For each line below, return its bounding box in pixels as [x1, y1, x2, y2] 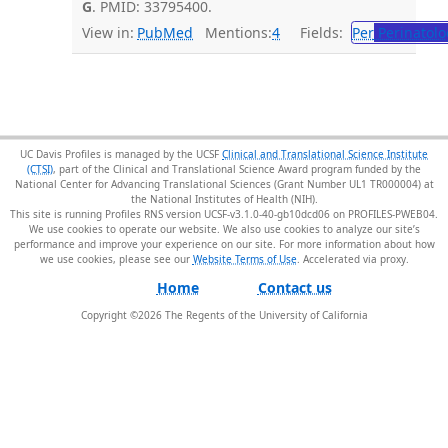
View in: [81, 22, 134, 42]
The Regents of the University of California [161, 307, 368, 321]
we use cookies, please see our [39, 251, 193, 265]
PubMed [137, 22, 193, 42]
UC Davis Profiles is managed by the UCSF [20, 146, 222, 160]
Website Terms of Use [192, 251, 297, 265]
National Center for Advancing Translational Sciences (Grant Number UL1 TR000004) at [14, 176, 434, 190]
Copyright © [80, 307, 138, 321]
